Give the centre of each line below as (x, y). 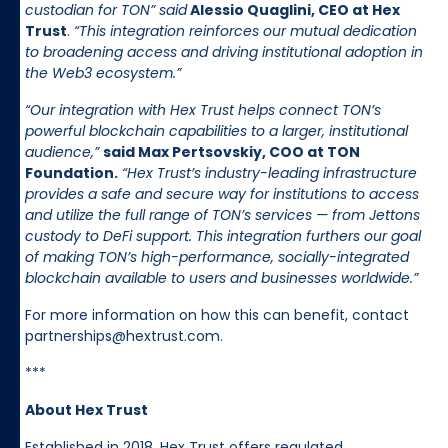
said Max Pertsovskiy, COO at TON (231, 151)
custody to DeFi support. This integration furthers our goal (223, 235)
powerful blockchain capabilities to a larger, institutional (216, 130)
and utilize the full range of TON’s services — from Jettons (222, 214)
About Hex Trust (86, 409)
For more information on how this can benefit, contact (217, 314)
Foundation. (71, 172)
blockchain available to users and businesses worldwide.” (223, 277)
